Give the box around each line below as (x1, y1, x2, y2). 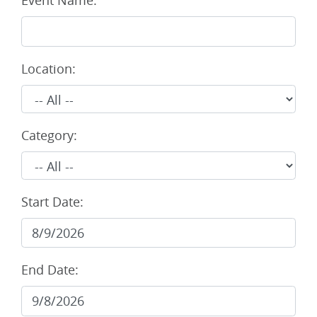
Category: (21, 126, 77, 144)
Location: (21, 59, 76, 77)
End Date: (21, 261, 79, 279)
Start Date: (21, 192, 83, 210)
